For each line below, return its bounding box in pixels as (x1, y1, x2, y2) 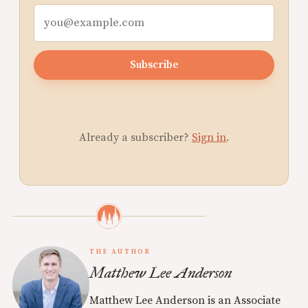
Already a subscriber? (79, 131, 192, 144)
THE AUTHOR (89, 247, 151, 256)
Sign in (192, 131, 226, 144)
